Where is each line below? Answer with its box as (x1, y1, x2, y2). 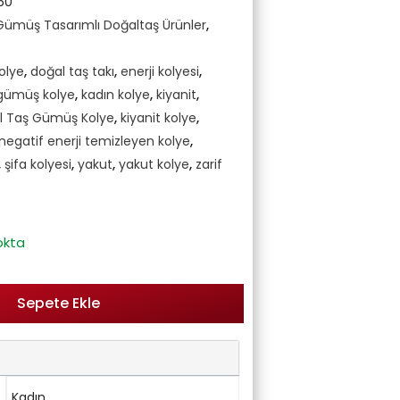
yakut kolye (118, 155, 189, 174)
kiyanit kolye (120, 109, 196, 128)
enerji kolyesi (120, 62, 199, 81)
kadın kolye (80, 86, 150, 104)
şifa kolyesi (4, 155, 71, 174)
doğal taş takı (29, 62, 114, 81)
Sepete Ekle (16, 293, 100, 314)
